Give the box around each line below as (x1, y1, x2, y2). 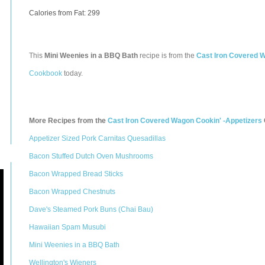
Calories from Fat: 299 (29, 9, 100, 17)
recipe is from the (138, 51, 196, 60)
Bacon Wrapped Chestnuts (29, 188, 115, 196)
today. (62, 69, 83, 77)
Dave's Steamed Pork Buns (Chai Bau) (29, 205, 153, 214)
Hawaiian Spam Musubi (29, 223, 106, 231)
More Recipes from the (29, 117, 108, 125)
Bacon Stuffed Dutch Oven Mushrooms (29, 152, 153, 160)
